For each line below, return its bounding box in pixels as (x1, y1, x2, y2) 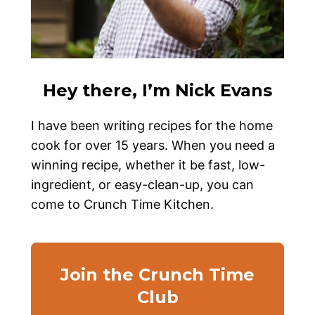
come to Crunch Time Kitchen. (31, 197, 214, 212)
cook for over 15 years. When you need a (31, 138, 275, 153)
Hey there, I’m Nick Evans (43, 80, 272, 101)
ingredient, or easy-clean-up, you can (31, 177, 254, 193)
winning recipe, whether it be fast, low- (31, 157, 265, 173)
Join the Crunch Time (60, 264, 255, 285)
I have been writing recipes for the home (31, 118, 273, 134)
